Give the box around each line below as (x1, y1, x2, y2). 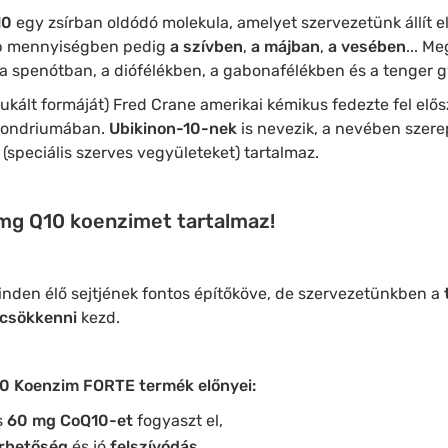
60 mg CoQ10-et (6, 411, 133, 430)
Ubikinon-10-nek (108, 119, 237, 138)
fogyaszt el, (132, 411, 223, 430)
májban (263, 37, 320, 56)
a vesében (327, 37, 406, 56)
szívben (182, 37, 243, 56)
